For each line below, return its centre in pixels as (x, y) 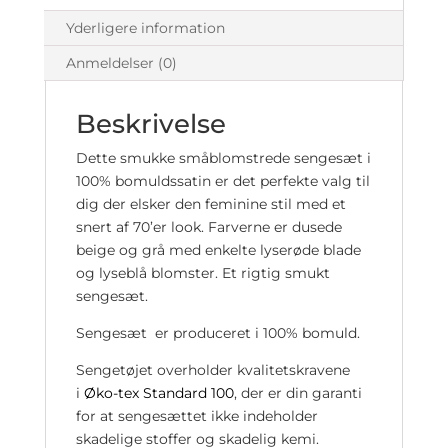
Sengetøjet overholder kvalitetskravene (212, 370)
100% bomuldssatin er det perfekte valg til (222, 181)
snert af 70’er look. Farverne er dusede (208, 227)
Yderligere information (145, 28)
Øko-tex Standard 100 (158, 393)
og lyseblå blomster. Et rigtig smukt (202, 273)
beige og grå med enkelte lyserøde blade (218, 250)
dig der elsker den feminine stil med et (210, 204)
